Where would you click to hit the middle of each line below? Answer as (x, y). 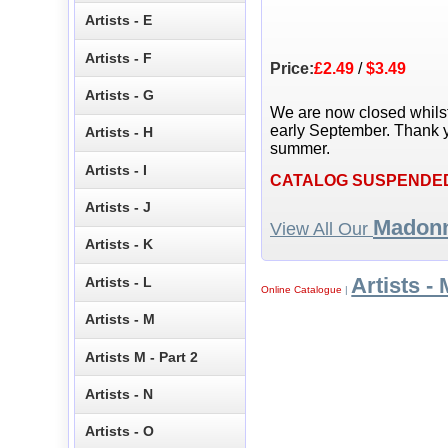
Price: (292, 69)
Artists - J (118, 207)
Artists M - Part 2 (142, 356)
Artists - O (120, 431)
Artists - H (119, 132)
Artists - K (119, 244)
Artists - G (120, 94)
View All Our (321, 229)
